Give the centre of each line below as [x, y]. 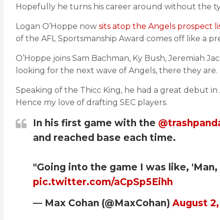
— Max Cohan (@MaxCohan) [103, 203]
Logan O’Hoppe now [57, 26]
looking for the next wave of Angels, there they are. [117, 70]
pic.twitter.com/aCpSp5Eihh [103, 182]
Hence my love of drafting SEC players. [92, 102]
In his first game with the [96, 123]
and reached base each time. [104, 138]
